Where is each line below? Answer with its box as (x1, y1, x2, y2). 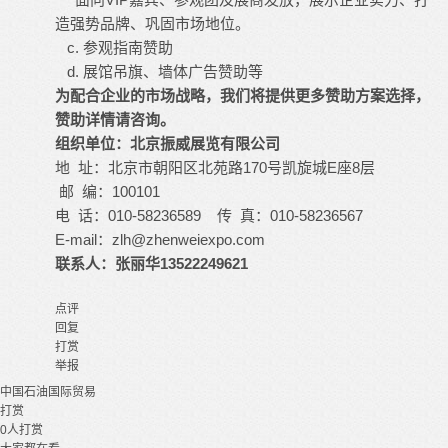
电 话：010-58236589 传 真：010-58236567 (55, 206, 363, 224)
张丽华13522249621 (115, 254, 248, 272)
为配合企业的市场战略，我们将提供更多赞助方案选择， (55, 86, 430, 104)
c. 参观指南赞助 (55, 38, 173, 56)
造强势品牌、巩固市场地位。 (55, 14, 250, 32)
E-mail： (55, 230, 112, 248)
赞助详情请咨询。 (55, 110, 175, 128)
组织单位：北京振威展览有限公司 (55, 134, 280, 152)
